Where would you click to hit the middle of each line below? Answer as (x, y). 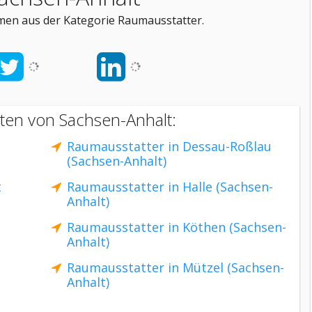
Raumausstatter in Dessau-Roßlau (169, 146)
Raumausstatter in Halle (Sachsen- (170, 187)
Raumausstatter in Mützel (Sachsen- (175, 267)
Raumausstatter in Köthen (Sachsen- (177, 227)
